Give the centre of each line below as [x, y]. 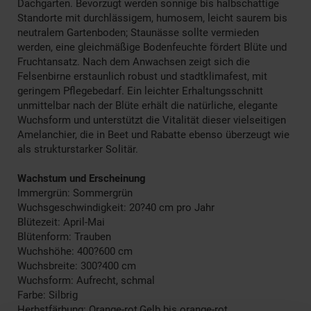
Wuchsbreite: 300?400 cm [77, 266]
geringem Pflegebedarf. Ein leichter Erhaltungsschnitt [140, 91]
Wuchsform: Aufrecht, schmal [86, 280]
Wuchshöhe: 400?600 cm [75, 251]
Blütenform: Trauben [64, 236]
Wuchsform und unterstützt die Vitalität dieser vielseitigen [152, 120]
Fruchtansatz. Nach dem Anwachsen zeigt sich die [134, 61]
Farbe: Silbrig [48, 295]
